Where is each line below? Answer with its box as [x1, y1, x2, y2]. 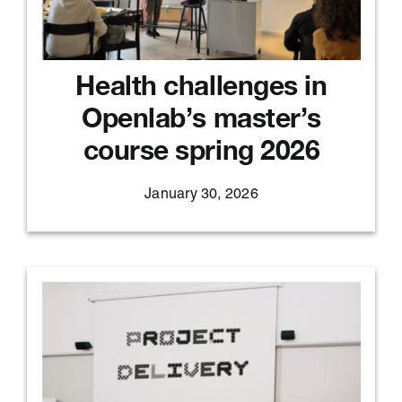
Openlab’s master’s [82, 100, 321, 134]
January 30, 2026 [144, 188, 258, 203]
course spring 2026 [83, 133, 320, 166]
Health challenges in [75, 68, 328, 101]
